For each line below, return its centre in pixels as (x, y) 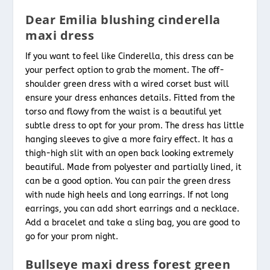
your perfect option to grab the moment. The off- (125, 70)
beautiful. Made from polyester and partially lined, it (134, 167)
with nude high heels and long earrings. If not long (127, 195)
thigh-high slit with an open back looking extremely (130, 153)
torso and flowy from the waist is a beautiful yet (124, 111)
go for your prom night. (73, 236)
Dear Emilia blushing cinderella (123, 19)
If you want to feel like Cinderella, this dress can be (130, 56)
